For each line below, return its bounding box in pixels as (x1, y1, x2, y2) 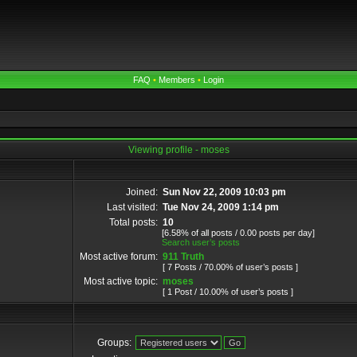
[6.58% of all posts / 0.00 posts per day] (162, 228, 315, 237)
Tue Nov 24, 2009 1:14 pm (163, 202, 279, 213)
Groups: (97, 337, 131, 348)
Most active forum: (80, 251, 158, 262)
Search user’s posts (162, 237, 240, 247)
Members (159, 75, 195, 84)
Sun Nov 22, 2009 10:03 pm (163, 186, 286, 198)
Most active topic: (84, 276, 158, 287)
